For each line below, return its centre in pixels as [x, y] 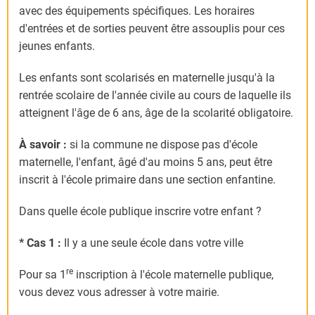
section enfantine [230, 180]
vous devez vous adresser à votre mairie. [119, 292]
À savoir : [44, 145]
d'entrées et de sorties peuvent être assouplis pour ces [152, 29]
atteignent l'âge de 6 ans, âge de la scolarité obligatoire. [156, 113]
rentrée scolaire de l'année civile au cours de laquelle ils [155, 96]
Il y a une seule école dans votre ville [154, 243]
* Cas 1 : [41, 243]
